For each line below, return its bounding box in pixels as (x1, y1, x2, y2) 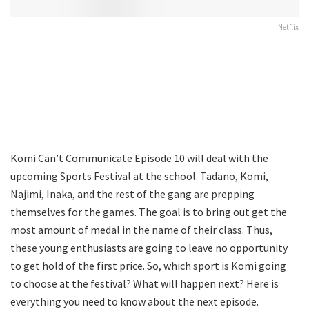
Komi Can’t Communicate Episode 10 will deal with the (10, 150, 268, 165)
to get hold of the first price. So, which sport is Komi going (10, 258, 286, 272)
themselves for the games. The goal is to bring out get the (10, 204, 287, 219)
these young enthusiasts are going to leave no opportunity (10, 240, 288, 255)
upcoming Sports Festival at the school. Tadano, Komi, (10, 168, 268, 183)
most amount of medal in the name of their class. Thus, (10, 222, 272, 237)
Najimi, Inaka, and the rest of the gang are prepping (10, 186, 255, 201)
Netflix (278, 21, 299, 32)
